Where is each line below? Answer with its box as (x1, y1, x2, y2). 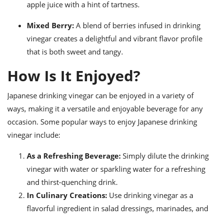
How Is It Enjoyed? (7, 66, 140, 86)
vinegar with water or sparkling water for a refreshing (27, 164, 205, 174)
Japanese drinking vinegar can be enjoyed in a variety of (7, 91, 194, 100)
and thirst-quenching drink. (27, 177, 118, 187)
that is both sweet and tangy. (27, 47, 123, 56)
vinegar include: (7, 130, 60, 140)
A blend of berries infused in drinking (74, 20, 200, 30)
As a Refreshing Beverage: (27, 151, 121, 161)
